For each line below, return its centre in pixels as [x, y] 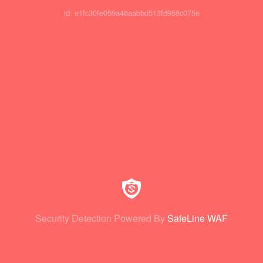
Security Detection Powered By [100, 218]
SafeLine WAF [198, 218]
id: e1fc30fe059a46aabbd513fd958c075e [131, 13]
